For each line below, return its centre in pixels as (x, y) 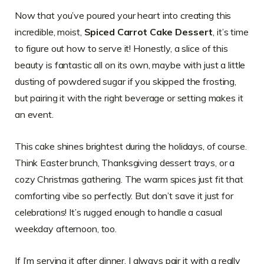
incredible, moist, (49, 32)
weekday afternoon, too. (66, 229)
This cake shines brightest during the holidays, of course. (131, 146)
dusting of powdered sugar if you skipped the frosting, (126, 82)
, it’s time (231, 32)
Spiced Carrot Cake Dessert (148, 32)
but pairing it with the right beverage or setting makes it (129, 98)
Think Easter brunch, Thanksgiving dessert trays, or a (125, 163)
